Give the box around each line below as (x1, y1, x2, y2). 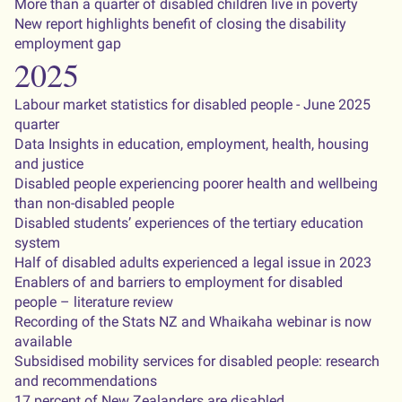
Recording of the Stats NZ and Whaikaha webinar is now (14, 313, 371, 330)
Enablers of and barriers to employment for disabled (14, 274, 343, 291)
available (14, 333, 72, 350)
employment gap (14, 35, 121, 52)
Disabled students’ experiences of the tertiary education (14, 214, 363, 232)
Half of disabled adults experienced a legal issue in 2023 (14, 254, 371, 271)
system (14, 234, 60, 251)
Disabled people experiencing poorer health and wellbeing (14, 175, 378, 192)
